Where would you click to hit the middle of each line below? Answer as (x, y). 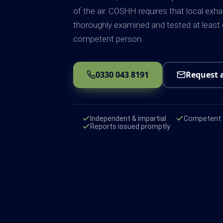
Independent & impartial (128, 119)
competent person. (108, 39)
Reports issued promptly (130, 127)
